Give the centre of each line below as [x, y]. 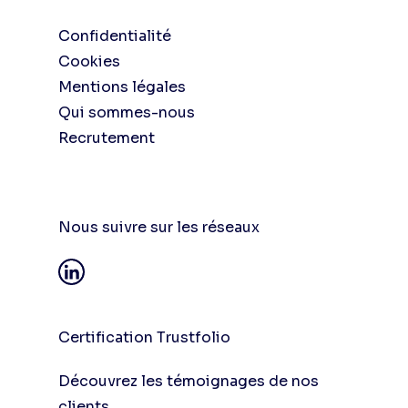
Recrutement [107, 138]
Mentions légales [122, 87]
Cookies [89, 61]
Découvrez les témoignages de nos [189, 381]
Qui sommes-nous [127, 112]
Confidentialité [115, 36]
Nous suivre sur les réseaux [159, 227]
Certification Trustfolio [144, 337]
